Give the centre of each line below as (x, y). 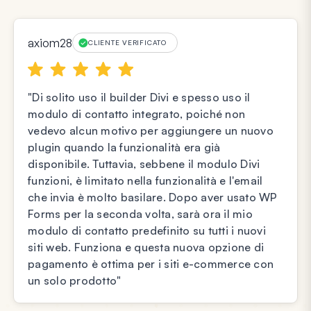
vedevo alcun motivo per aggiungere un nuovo (151, 131)
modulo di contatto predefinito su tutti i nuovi (147, 231)
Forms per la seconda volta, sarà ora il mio (140, 214)
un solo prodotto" (75, 281)
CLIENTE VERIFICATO (127, 43)
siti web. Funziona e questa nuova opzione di (146, 247)
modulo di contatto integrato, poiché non (136, 114)
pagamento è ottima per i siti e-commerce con (151, 264)
